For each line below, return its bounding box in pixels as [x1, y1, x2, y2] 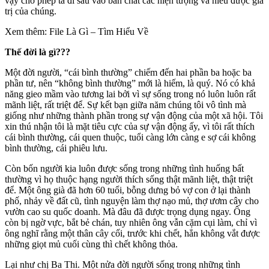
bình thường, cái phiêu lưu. [5, 142, 107, 153]
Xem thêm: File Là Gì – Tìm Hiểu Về [5, 26, 148, 37]
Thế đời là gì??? [5, 46, 70, 57]
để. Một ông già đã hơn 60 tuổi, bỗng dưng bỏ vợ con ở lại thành [5, 184, 250, 195]
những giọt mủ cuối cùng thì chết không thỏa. [5, 238, 178, 249]
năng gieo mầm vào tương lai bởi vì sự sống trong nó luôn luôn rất [5, 88, 256, 99]
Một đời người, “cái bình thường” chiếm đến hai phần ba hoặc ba [5, 67, 252, 77]
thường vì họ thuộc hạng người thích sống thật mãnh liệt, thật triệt [5, 174, 253, 184]
